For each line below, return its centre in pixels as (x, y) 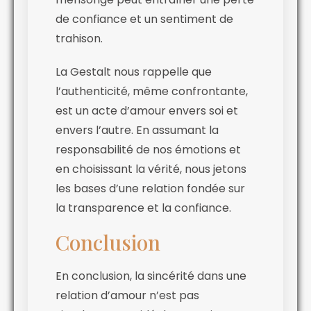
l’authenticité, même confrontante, (152, 92)
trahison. (79, 39)
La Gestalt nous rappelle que (134, 72)
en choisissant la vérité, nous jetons (151, 169)
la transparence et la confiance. (143, 208)
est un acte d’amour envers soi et (147, 111)
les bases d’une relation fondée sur (150, 189)
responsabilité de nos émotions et (148, 150)
